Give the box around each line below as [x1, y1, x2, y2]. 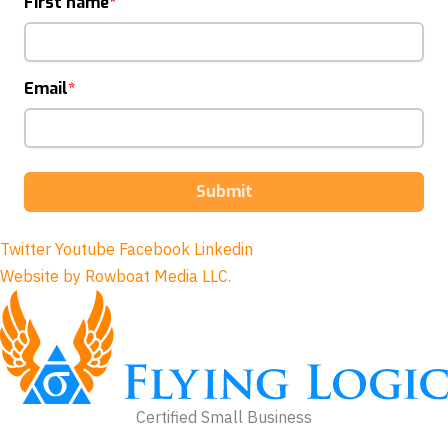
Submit [195, 181, 253, 203]
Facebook [119, 239, 190, 260]
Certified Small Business [136, 407, 312, 428]
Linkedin [194, 239, 253, 260]
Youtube [55, 239, 115, 260]
